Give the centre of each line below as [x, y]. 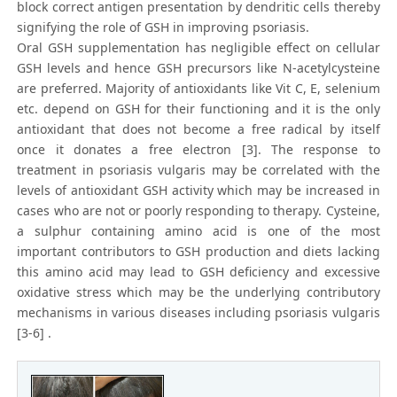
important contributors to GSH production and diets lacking [198, 252]
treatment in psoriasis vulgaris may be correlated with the [198, 170]
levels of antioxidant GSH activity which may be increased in [198, 191]
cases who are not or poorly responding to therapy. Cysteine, [198, 211]
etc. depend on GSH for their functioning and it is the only [198, 109]
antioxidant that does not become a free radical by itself [198, 129]
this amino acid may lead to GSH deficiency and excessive [198, 272]
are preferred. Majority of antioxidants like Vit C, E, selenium [198, 89]
